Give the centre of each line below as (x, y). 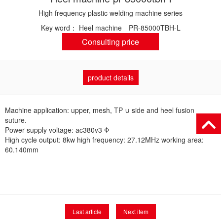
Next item (136, 211)
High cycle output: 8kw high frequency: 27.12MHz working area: (104, 140)
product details (110, 77)
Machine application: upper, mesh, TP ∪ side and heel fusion (100, 110)
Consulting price (110, 42)
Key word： (60, 28)
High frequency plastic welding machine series (110, 13)
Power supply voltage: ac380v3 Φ (57, 130)
